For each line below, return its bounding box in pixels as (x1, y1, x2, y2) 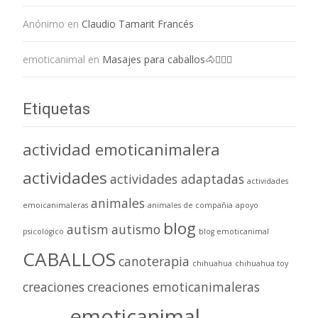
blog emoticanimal (199, 226, 269, 236)
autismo (111, 220, 160, 238)
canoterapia (119, 252, 190, 270)
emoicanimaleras (23, 199, 88, 210)
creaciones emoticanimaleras (87, 278, 260, 295)
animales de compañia (148, 199, 233, 210)
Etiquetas (23, 99, 90, 118)
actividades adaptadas (110, 170, 244, 187)
